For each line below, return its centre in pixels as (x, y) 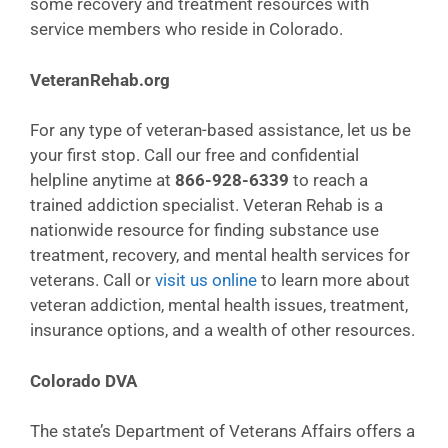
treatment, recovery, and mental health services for (220, 255)
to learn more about (333, 280)
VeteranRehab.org (100, 79)
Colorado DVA (83, 380)
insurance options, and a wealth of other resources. (222, 330)
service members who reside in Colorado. (186, 29)
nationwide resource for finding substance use (204, 230)
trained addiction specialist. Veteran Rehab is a (206, 205)
